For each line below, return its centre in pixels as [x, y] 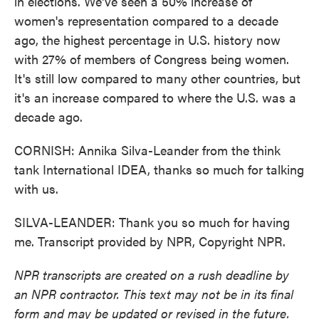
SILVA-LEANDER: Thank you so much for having [152, 222]
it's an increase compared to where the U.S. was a [155, 97]
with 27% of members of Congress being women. [152, 59]
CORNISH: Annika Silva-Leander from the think [147, 150]
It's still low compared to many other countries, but [157, 78]
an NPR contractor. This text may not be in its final [154, 294]
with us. [36, 188]
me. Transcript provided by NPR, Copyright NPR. [150, 241]
